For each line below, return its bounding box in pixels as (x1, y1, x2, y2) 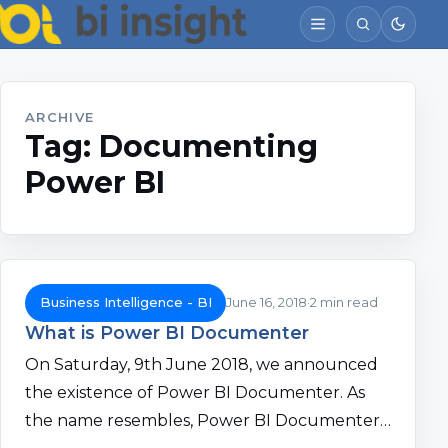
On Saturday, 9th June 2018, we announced (25, 355, 378, 375)
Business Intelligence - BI (39, 294, 212, 311)
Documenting (99, 128, 318, 165)
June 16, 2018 (226, 294, 308, 311)
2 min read (310, 294, 379, 311)
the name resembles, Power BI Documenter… (25, 411, 391, 431)
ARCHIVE (25, 109, 95, 125)
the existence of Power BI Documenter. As (25, 383, 365, 403)
